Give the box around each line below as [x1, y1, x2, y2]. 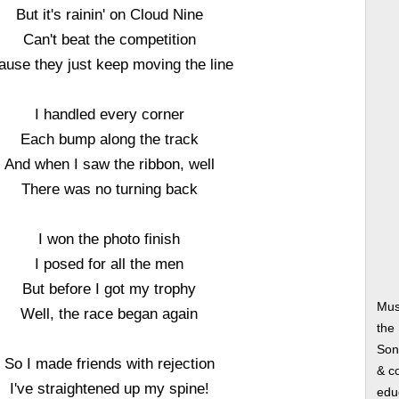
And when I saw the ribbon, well [4, 156, 215, 172]
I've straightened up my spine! [9, 380, 209, 396]
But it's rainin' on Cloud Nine [15, 6, 203, 22]
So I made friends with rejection [4, 355, 215, 371]
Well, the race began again [20, 305, 199, 322]
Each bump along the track [20, 131, 199, 147]
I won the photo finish [38, 231, 181, 247]
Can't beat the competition [22, 31, 196, 47]
